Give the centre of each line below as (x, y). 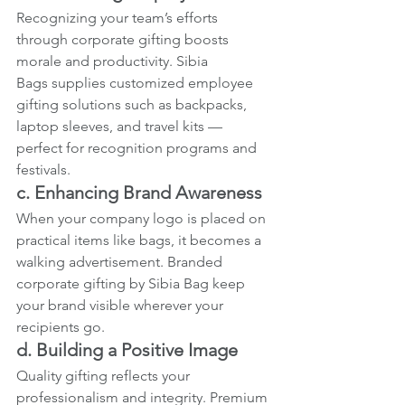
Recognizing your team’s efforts (119, 17)
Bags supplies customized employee (137, 82)
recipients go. (61, 326)
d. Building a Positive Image (127, 349)
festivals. (43, 169)
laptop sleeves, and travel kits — (121, 126)
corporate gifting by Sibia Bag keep (132, 283)
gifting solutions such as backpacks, (133, 104)
